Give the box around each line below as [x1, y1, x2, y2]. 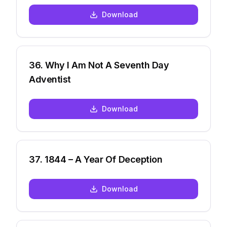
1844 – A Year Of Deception [45, 154, 163, 165]
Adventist [29, 74, 71, 85]
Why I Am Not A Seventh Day [45, 60, 169, 70]
